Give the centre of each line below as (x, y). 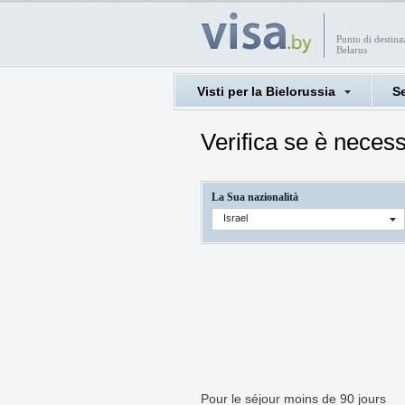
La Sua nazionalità (255, 197)
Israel (235, 218)
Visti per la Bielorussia (266, 91)
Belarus (352, 50)
